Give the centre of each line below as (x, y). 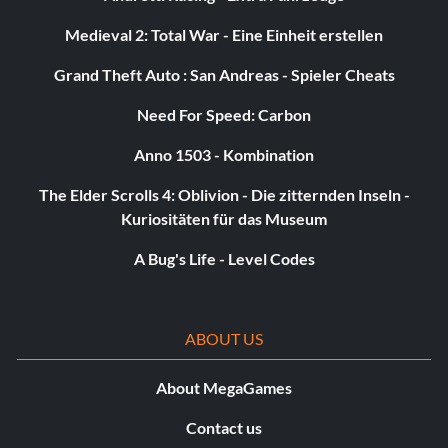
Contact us (224, 428)
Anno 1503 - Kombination (224, 155)
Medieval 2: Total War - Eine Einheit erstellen (224, 35)
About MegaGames (224, 388)
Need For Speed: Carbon (224, 115)
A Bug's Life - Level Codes (224, 259)
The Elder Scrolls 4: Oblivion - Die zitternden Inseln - (224, 195)
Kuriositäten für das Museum (224, 219)
